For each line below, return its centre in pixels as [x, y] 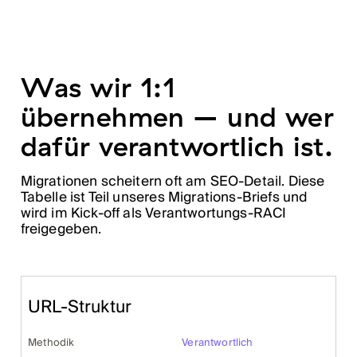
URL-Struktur [80, 307]
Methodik [51, 343]
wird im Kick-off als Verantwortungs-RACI [153, 213]
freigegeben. [61, 229]
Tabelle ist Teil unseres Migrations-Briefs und [164, 197]
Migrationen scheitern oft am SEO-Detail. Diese [173, 181]
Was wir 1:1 [98, 87]
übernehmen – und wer [177, 116]
